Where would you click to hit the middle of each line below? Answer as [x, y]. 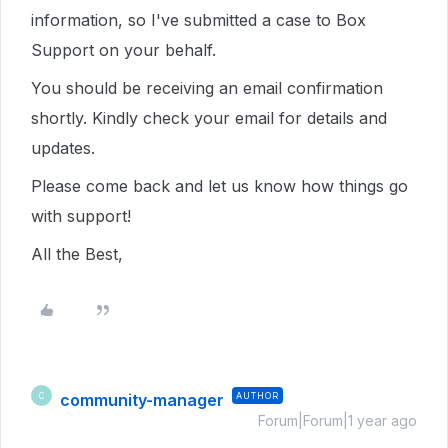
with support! [81, 216]
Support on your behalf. [123, 50]
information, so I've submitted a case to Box [198, 20]
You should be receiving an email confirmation [207, 88]
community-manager [142, 400]
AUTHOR [257, 395]
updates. [63, 148]
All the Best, [79, 254]
